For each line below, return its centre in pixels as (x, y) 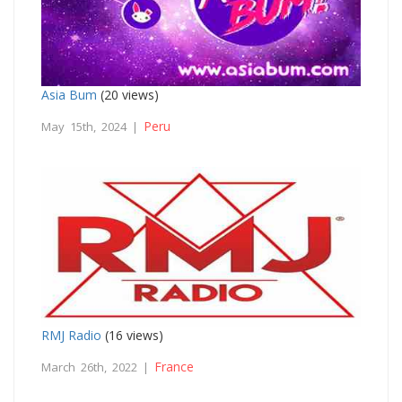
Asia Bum (69, 94)
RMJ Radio (71, 335)
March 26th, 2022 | (98, 367)
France (174, 366)
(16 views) (132, 335)
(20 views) (128, 94)
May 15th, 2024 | (92, 126)
